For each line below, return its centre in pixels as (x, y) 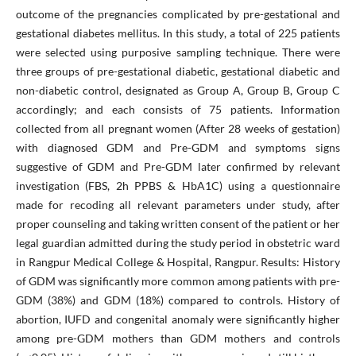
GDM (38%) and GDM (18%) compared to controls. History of (178, 300)
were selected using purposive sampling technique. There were (178, 52)
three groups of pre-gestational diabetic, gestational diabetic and (178, 71)
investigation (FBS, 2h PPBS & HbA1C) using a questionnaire (178, 185)
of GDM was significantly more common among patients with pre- (178, 281)
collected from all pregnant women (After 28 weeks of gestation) (178, 128)
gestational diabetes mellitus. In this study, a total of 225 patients (178, 33)
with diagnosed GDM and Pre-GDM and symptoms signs (178, 147)
